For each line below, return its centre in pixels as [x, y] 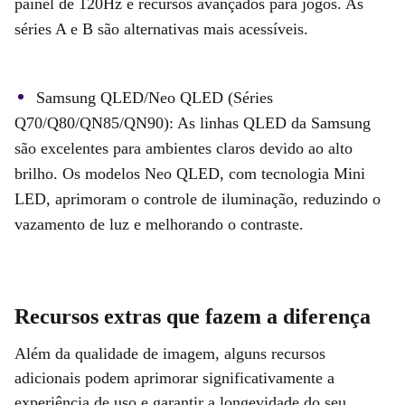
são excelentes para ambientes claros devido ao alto [184, 148]
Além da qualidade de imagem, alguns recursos [170, 353]
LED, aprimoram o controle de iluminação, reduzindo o [198, 198]
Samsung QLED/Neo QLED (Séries [155, 97]
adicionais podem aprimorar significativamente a [174, 377]
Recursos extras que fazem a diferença [193, 316]
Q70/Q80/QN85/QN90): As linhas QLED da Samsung [193, 122]
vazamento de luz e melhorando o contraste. [159, 224]
